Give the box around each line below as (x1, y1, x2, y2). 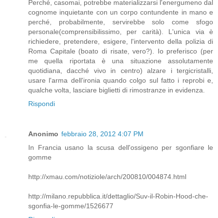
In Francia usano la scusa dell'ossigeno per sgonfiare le (28, 143, 213, 151)
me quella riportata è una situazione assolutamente (28, 56, 213, 65)
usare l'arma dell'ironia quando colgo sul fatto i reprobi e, (28, 76, 213, 84)
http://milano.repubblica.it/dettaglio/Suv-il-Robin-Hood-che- (28, 192, 208, 200)
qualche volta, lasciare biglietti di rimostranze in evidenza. (28, 86, 205, 94)
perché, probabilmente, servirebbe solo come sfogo (28, 18, 213, 26)
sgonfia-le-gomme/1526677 (28, 201, 113, 210)
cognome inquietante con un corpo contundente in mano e (28, 8, 213, 16)
